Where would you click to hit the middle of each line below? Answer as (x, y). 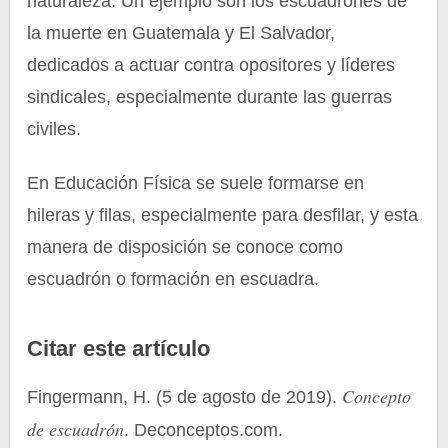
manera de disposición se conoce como (185, 247)
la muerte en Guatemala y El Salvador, (181, 33)
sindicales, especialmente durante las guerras (210, 97)
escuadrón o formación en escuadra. (173, 279)
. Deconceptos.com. (204, 430)
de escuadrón (76, 429)
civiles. (54, 129)
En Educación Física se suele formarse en (196, 183)
